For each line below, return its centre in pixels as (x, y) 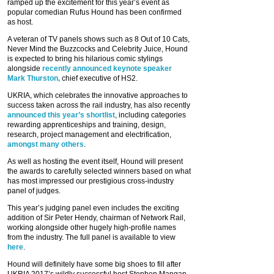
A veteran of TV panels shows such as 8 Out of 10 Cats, (98, 39)
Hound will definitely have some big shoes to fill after (94, 264)
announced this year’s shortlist (61, 115)
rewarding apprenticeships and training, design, (87, 124)
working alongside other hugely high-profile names (92, 227)
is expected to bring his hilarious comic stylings (85, 58)
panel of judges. (34, 191)
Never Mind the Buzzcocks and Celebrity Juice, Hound (98, 49)
